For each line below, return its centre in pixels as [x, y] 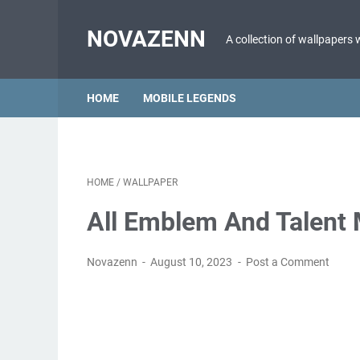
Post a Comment [287, 262]
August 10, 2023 [193, 262]
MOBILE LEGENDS [190, 98]
